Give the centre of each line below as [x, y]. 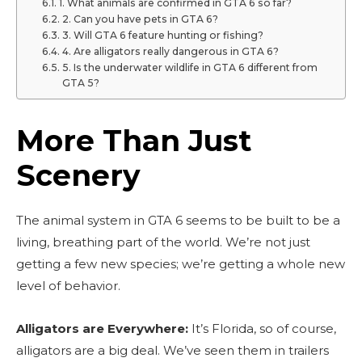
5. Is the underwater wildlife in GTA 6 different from [189, 67]
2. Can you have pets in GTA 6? [140, 19]
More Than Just [134, 141]
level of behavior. [68, 286]
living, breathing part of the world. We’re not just [163, 242]
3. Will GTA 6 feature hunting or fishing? [162, 35]
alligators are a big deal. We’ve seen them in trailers [173, 350]
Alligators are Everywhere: [102, 328]
